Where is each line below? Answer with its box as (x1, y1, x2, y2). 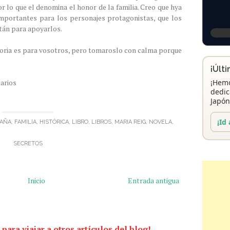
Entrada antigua (128, 176, 179, 185)
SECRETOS (13, 140, 43, 147)
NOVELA (149, 119, 172, 125)
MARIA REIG (114, 119, 146, 125)
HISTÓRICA (40, 119, 69, 125)
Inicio (28, 176, 45, 185)
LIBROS (91, 119, 111, 125)
